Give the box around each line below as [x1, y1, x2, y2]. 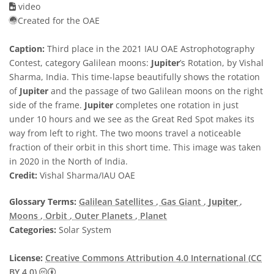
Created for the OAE [18, 15, 100, 26]
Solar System [56, 224, 111, 235]
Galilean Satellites [79, 196, 156, 207]
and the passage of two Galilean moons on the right [48, 85, 263, 97]
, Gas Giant [156, 196, 204, 207]
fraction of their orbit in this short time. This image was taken [9, 141, 261, 153]
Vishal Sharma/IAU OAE [37, 169, 135, 181]
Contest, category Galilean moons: [9, 57, 151, 68]
